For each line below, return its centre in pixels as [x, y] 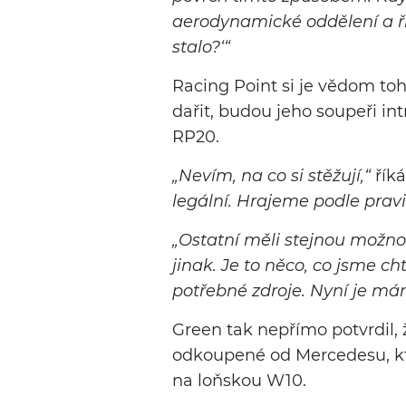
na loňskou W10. [239, 381]
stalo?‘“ [201, 48]
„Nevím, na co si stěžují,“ [274, 176]
